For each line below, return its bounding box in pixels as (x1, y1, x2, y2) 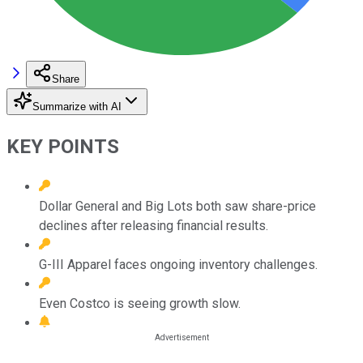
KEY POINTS (6, 135, 119, 158)
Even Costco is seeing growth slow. (39, 295, 241, 311)
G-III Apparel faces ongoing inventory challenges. (39, 256, 318, 272)
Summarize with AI (32, 100, 122, 113)
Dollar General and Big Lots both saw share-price (39, 198, 316, 214)
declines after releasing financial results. (39, 217, 268, 233)
